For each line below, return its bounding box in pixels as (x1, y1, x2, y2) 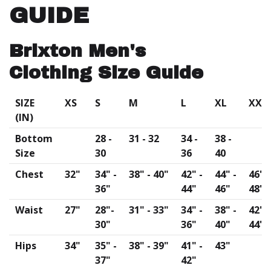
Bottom (15, 132, 53, 146)
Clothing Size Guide (9, 63, 203, 83)
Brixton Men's (9, 41, 146, 61)
